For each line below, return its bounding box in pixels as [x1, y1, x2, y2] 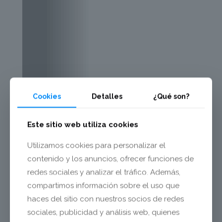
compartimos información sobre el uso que [27, 181, 179, 190]
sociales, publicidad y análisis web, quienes [27, 208, 179, 217]
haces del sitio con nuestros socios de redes [27, 194, 184, 204]
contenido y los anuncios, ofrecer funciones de [27, 154, 194, 164]
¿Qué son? [153, 92, 189, 101]
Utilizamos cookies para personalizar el [27, 141, 166, 150]
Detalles [92, 92, 122, 101]
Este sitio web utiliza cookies [27, 120, 138, 129]
